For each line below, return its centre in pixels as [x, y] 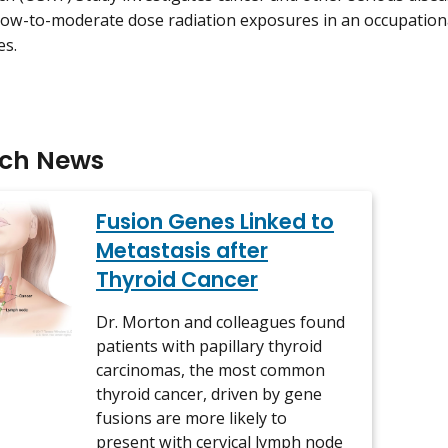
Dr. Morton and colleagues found [220, 322]
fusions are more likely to [191, 418]
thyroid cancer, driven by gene [209, 394]
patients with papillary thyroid [209, 346]
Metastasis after [182, 251]
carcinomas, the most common [210, 370]
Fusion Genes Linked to [215, 222]
